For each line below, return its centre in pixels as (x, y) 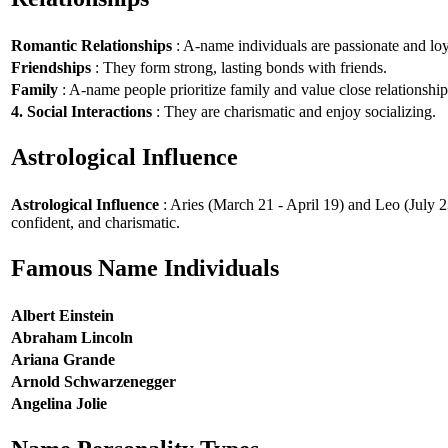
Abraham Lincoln (72, 337)
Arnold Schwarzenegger (93, 381)
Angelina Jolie (59, 403)
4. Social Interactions (81, 111)
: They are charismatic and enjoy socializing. (294, 111)
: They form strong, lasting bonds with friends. (239, 67)
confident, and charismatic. (95, 222)
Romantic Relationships (91, 45)
